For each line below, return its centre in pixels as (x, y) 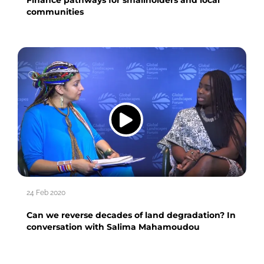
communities (55, 11)
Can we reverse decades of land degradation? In (131, 215)
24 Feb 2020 (46, 192)
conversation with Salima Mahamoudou (113, 227)
